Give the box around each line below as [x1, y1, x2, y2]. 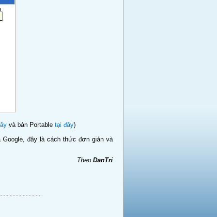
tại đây [54, 121, 74, 128]
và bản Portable [6, 121, 55, 128]
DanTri [93, 156, 113, 164]
